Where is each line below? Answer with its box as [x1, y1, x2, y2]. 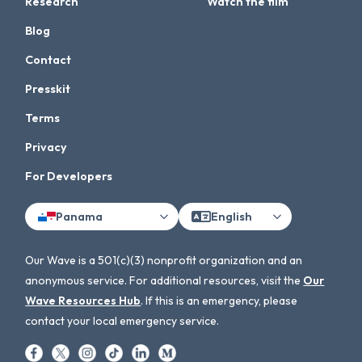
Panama [56, 208, 103, 224]
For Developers [25, 169, 113, 184]
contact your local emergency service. [25, 314, 220, 329]
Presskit [25, 82, 71, 97]
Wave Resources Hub [25, 293, 141, 309]
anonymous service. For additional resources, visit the [25, 273, 304, 288]
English [211, 208, 253, 224]
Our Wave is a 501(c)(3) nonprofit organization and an [25, 253, 303, 268]
